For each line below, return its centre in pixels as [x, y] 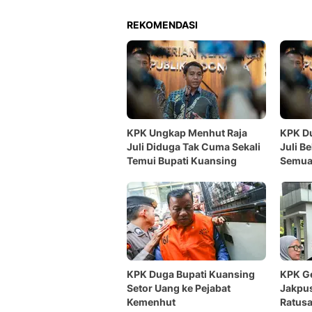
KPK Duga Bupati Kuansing [191, 274]
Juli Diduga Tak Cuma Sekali [194, 147]
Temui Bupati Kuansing [182, 161]
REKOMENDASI [162, 25]
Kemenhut [151, 302]
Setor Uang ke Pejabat [179, 288]
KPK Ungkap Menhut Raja [187, 133]
